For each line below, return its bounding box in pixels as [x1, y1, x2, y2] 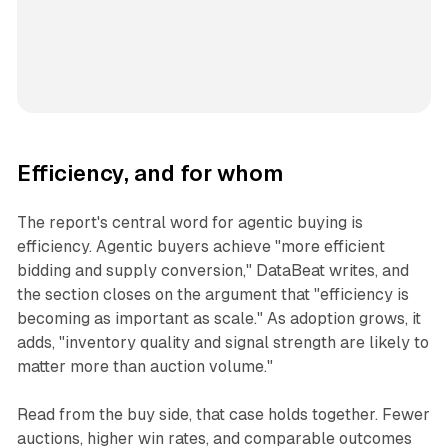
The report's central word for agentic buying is [16, 213, 363, 233]
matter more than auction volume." [16, 357, 273, 377]
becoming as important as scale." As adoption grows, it [16, 309, 421, 329]
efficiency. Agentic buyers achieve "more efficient [16, 237, 385, 257]
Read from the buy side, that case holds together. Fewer [16, 405, 430, 425]
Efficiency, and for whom [16, 161, 283, 187]
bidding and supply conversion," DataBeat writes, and [16, 261, 409, 281]
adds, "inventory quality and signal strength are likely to [16, 333, 429, 353]
